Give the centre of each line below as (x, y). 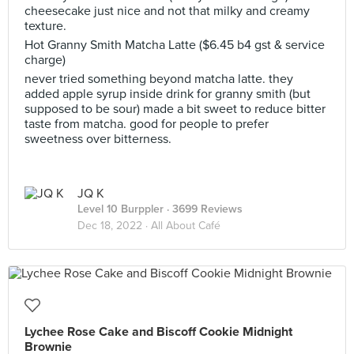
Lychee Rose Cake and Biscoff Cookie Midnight (158, 332)
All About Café (186, 226)
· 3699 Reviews (203, 209)
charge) (45, 60)
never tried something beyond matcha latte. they (159, 79)
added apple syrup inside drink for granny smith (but (168, 94)
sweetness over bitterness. (98, 139)
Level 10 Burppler (121, 209)
